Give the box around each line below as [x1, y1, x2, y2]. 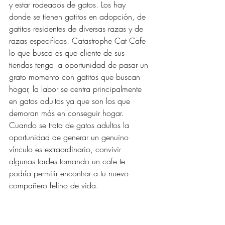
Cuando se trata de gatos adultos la [9, 120, 132, 131]
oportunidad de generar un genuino [9, 132, 131, 143]
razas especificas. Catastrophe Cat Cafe [9, 35, 148, 47]
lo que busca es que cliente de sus [9, 47, 127, 59]
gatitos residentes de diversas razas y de [9, 23, 146, 35]
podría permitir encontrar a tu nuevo [9, 168, 131, 179]
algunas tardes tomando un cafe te [9, 156, 128, 167]
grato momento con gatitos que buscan [9, 71, 143, 83]
